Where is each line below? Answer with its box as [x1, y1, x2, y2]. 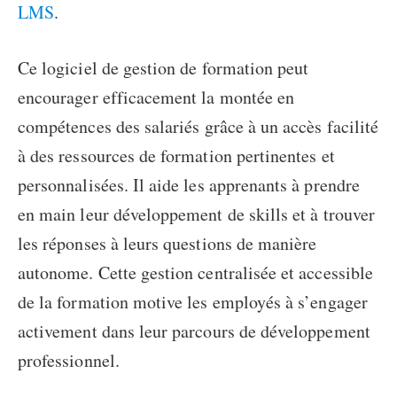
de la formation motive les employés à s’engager [18, 290, 368, 315]
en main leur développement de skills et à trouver [18, 202, 375, 227]
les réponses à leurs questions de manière [18, 231, 317, 256]
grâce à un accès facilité [199, 114, 379, 139]
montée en [219, 85, 295, 110]
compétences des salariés [18, 114, 200, 139]
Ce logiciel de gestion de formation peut [18, 56, 309, 81]
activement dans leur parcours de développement [18, 319, 370, 344]
